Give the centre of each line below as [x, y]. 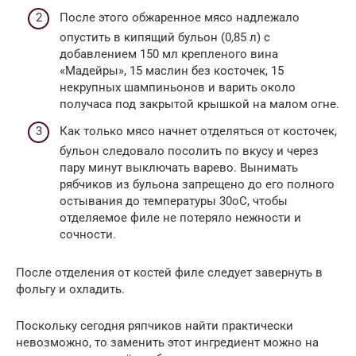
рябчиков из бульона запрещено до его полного [197, 184]
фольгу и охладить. [70, 289]
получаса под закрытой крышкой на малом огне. [199, 104]
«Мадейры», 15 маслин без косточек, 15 [172, 71]
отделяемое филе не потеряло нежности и [180, 217]
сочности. [88, 234]
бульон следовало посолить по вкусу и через [189, 151]
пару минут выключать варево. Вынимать [179, 167]
